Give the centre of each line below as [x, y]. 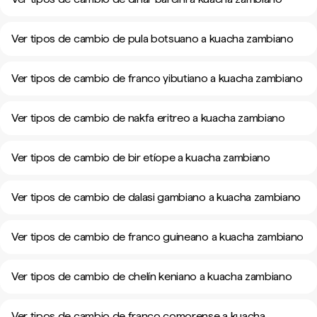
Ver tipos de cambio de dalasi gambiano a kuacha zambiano [156, 197]
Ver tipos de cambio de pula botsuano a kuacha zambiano [152, 39]
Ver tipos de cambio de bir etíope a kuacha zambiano [141, 157]
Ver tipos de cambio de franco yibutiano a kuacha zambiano [157, 78]
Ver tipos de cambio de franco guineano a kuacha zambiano [158, 237]
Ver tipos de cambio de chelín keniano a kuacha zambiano [152, 276]
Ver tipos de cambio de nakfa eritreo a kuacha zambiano [148, 118]
